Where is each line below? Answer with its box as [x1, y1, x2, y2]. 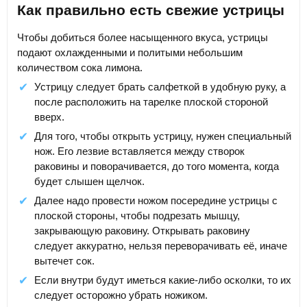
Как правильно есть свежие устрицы [17, 2, 284, 19]
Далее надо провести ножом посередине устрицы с [34, 194, 278, 206]
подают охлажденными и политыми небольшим [17, 46, 243, 58]
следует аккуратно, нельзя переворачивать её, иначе [34, 239, 287, 251]
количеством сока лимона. [17, 61, 143, 73]
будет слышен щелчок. [34, 175, 145, 187]
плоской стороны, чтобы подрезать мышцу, [34, 209, 240, 221]
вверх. [34, 110, 64, 123]
